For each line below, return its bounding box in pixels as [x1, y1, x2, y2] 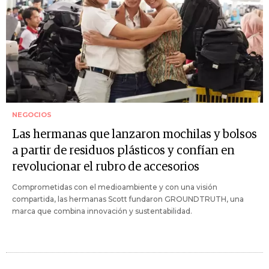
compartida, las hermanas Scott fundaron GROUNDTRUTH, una [12, 194, 244, 204]
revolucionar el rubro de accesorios [12, 160, 199, 173]
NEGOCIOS [12, 110, 52, 119]
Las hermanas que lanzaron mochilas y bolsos [12, 128, 257, 141]
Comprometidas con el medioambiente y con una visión [12, 182, 217, 192]
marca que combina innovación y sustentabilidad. [12, 206, 192, 216]
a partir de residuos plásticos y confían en [12, 144, 235, 157]
